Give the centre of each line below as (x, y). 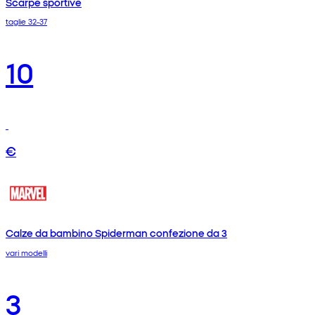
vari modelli (26, 252)
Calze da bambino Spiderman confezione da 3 (116, 233)
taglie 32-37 (26, 21)
